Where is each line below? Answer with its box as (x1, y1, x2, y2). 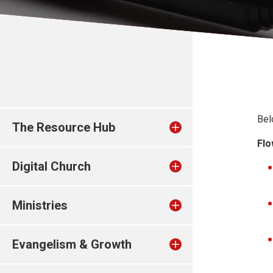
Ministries (12, 198, 68, 213)
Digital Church (12, 159, 91, 174)
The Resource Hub (12, 120, 115, 135)
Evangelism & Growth (12, 237, 132, 252)
